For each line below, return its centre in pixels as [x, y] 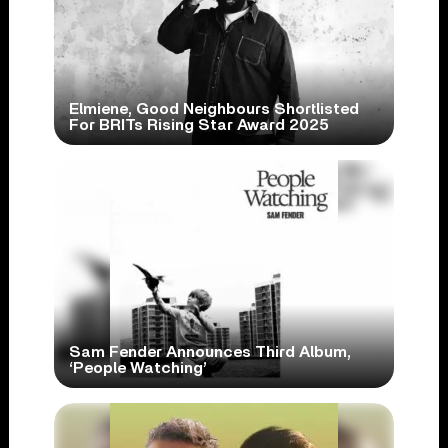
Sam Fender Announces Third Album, [209, 352]
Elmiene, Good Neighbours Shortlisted [213, 109]
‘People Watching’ [137, 368]
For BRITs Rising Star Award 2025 [198, 125]
